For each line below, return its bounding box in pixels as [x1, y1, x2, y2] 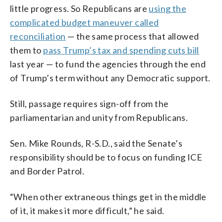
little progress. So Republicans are [10, 2, 149, 14]
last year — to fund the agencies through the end [10, 58, 206, 69]
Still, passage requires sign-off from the [10, 98, 169, 109]
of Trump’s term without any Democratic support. [10, 72, 211, 83]
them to [10, 44, 44, 55]
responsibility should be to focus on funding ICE [10, 151, 203, 163]
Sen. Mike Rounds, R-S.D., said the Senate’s [10, 137, 183, 149]
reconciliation [10, 30, 66, 42]
